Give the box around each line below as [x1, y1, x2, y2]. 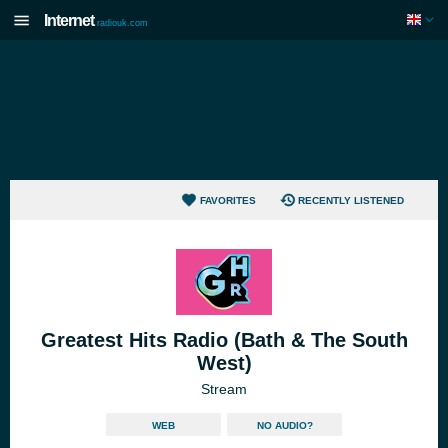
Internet [44, 12, 94, 29]
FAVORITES [199, 194, 256, 206]
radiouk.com [97, 18, 148, 28]
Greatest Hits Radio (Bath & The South [40, 329, 408, 351]
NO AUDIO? [256, 420, 313, 431]
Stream [201, 381, 247, 397]
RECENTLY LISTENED [298, 194, 404, 206]
